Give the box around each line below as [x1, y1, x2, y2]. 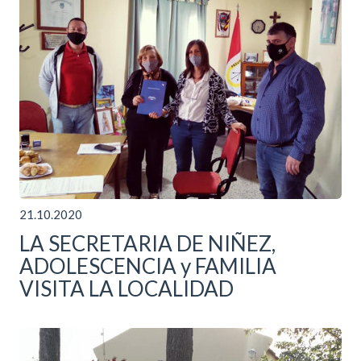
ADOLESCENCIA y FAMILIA [19, 252, 276, 279]
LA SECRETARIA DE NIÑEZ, [19, 230, 276, 256]
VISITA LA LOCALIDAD [19, 275, 234, 301]
